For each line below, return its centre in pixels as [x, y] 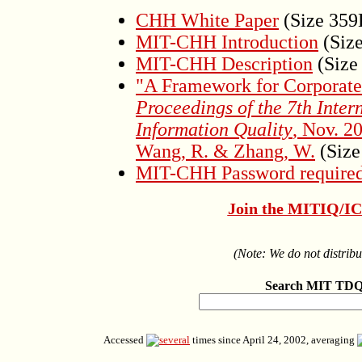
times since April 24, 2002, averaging [274, 340]
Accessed [125, 340]
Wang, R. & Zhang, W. [225, 151]
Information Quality [214, 129]
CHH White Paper [207, 20]
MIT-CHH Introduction [227, 42]
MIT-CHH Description [224, 64]
